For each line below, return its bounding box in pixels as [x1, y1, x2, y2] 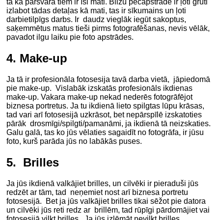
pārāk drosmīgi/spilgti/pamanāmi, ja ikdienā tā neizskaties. [6, 119, 213, 128]
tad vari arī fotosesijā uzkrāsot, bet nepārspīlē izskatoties [6, 110, 202, 119]
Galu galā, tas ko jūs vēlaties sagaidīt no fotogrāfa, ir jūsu [6, 128, 204, 137]
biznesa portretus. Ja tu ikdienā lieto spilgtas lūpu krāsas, [6, 101, 205, 110]
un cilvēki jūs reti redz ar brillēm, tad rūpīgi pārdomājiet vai [6, 205, 210, 214]
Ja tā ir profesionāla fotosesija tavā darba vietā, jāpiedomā [6, 75, 211, 83]
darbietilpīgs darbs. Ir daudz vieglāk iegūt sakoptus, [6, 15, 187, 24]
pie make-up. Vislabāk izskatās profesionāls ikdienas [6, 83, 193, 92]
